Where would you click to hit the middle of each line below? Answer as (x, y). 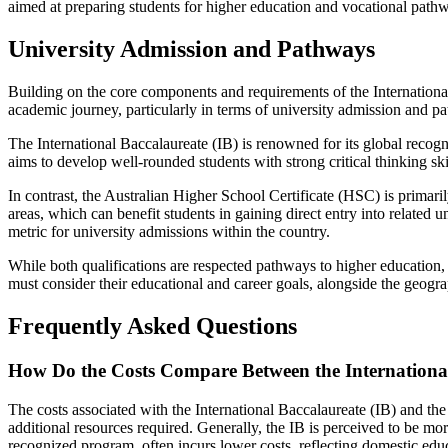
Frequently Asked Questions (152, 325)
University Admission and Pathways (191, 49)
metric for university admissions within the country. (169, 231)
